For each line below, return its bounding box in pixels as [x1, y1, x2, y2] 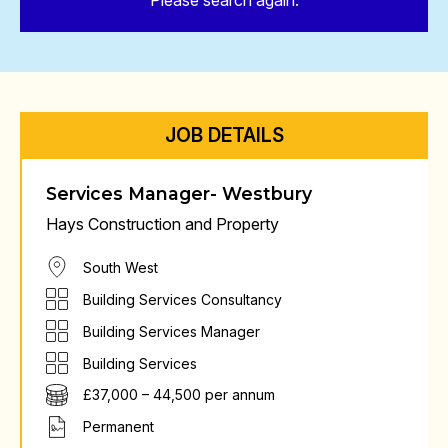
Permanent [83, 418, 154, 436]
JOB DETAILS [164, 123, 284, 147]
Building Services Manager [83, 322, 260, 340]
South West [83, 258, 158, 276]
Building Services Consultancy [83, 290, 282, 308]
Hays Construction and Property [46, 214, 279, 234]
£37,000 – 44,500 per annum [83, 386, 275, 404]
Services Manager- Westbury [46, 183, 312, 204]
